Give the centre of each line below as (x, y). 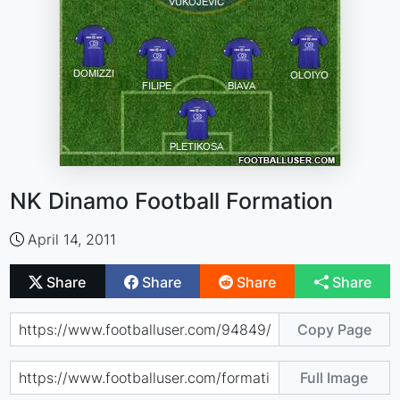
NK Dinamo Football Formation (172, 201)
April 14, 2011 (72, 239)
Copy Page (334, 329)
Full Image (334, 377)
